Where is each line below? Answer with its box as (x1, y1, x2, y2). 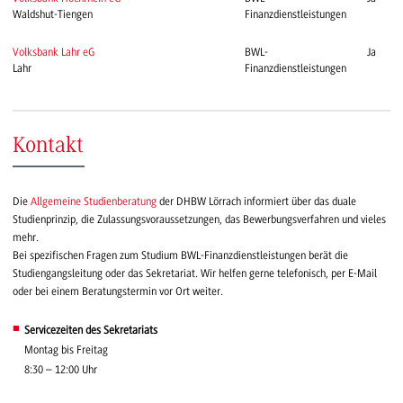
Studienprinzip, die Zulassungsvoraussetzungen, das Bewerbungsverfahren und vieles (13, 213, 386, 227)
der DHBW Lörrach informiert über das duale (159, 195, 356, 209)
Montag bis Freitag (23, 343, 108, 356)
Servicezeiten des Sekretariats (23, 323, 157, 336)
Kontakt (13, 135, 84, 158)
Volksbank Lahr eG (13, 46, 94, 59)
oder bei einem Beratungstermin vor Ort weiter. (13, 285, 223, 299)
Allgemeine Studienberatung (31, 195, 159, 209)
